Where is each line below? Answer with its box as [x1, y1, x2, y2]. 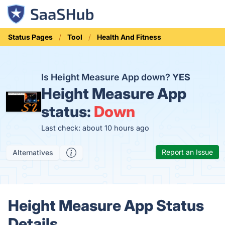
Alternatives [13, 148, 53, 157]
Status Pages [8, 33, 53, 41]
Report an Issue [162, 148, 213, 156]
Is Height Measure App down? [41, 72, 173, 82]
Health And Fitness [97, 33, 161, 41]
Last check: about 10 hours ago [41, 124, 150, 132]
